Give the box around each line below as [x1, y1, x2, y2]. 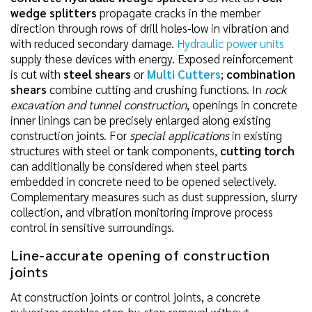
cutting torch [220, 143, 295, 159]
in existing [229, 127, 282, 143]
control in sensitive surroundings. [10, 219, 174, 235]
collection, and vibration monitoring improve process [10, 204, 273, 220]
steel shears [63, 66, 131, 82]
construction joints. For [10, 127, 130, 143]
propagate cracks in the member [97, 5, 260, 21]
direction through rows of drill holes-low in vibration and [10, 20, 289, 36]
